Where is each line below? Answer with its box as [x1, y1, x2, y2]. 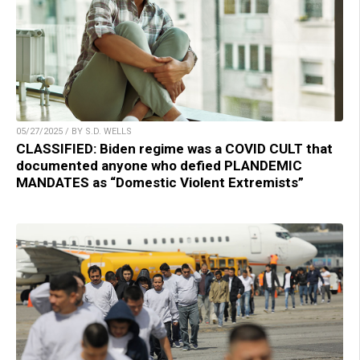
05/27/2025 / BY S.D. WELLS [16, 125, 132, 137]
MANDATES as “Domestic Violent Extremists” [16, 174, 304, 190]
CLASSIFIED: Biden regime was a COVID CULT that [16, 140, 333, 157]
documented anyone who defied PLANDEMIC [16, 157, 302, 174]
